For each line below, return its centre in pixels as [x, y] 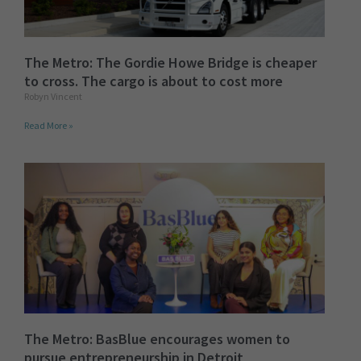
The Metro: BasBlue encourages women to [157, 338]
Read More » [49, 126]
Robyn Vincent [53, 97]
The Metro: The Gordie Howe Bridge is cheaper [170, 63]
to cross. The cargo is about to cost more [154, 81]
